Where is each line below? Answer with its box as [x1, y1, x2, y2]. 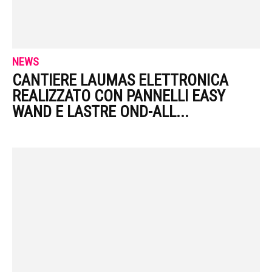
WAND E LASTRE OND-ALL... [12, 103, 189, 121]
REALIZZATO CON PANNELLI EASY [12, 87, 225, 106]
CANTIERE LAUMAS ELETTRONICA [12, 71, 228, 90]
